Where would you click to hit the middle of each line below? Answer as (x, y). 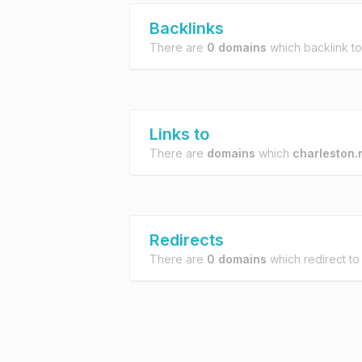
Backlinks (187, 28)
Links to (179, 134)
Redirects (187, 240)
